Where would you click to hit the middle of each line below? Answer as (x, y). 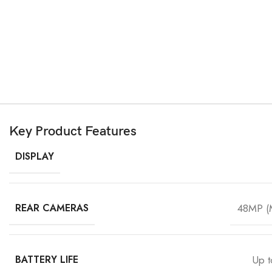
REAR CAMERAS (52, 208)
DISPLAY (35, 156)
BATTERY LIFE (47, 260)
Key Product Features (73, 131)
